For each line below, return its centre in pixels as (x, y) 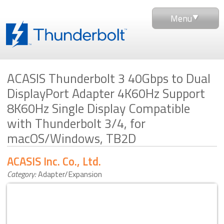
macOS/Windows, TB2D (71, 138)
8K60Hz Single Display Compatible (98, 108)
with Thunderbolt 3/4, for (76, 123)
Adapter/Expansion (70, 174)
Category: (21, 174)
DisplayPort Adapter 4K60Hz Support (106, 93)
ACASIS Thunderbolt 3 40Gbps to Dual (109, 78)
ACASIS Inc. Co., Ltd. (54, 161)
